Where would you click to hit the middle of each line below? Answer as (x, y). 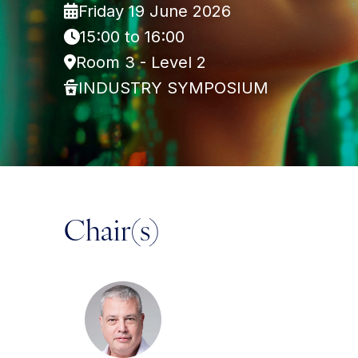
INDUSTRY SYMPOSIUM (173, 88)
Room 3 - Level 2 (141, 62)
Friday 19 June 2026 (155, 11)
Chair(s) (111, 233)
